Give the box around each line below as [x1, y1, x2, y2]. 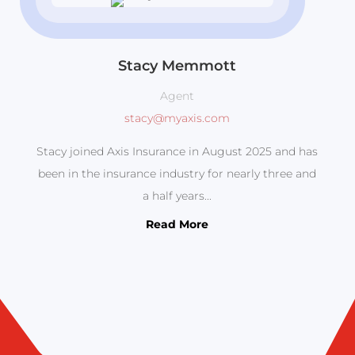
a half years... [143, 189, 212, 204]
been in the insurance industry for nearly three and [38, 166, 317, 181]
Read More [146, 217, 209, 232]
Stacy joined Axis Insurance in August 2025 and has [36, 144, 319, 159]
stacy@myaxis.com [124, 111, 231, 126]
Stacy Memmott [118, 57, 237, 75]
